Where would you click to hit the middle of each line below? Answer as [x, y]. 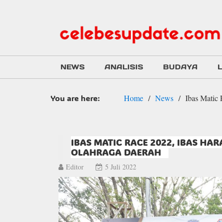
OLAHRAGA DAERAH [116, 152]
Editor [75, 167]
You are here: [75, 98]
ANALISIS [124, 67]
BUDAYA [180, 67]
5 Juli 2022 [121, 167]
